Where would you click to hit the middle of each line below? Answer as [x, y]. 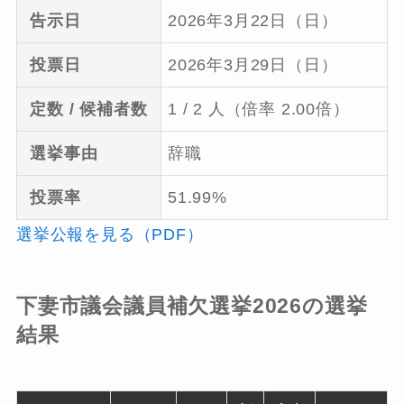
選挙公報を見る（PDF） [110, 235]
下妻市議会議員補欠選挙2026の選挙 [192, 305]
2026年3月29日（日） [252, 65]
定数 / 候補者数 [89, 110]
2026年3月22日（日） [252, 21]
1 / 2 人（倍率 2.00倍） [258, 110]
